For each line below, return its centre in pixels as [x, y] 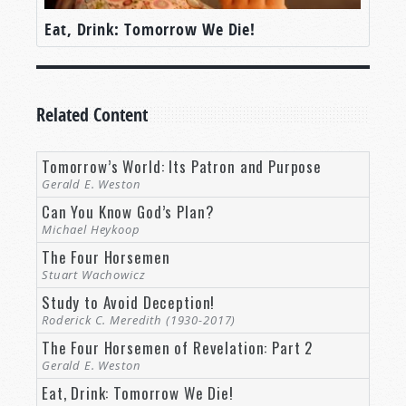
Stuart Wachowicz [94, 274]
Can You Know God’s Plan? [128, 211]
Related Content [92, 114]
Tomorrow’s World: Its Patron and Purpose [182, 166]
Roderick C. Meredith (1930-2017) [139, 319]
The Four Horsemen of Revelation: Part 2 [178, 347]
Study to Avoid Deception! [129, 302]
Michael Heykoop [91, 229]
